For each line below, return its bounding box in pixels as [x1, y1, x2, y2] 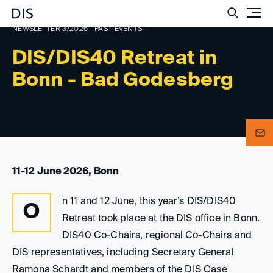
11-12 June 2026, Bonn [12, 167, 119, 177]
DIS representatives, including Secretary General [12, 247, 234, 258]
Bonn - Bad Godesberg [12, 71, 234, 90]
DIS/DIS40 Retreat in [12, 49, 218, 68]
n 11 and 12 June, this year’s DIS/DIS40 [62, 196, 236, 207]
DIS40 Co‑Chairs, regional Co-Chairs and [62, 230, 252, 241]
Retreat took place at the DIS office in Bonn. [62, 213, 260, 224]
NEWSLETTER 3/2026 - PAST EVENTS [12, 26, 143, 33]
